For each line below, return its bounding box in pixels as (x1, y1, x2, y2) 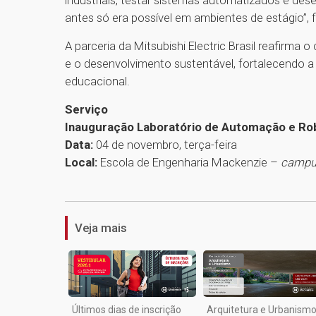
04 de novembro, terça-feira (96, 138, 237, 152)
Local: (65, 155, 97, 170)
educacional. (65, 74, 130, 89)
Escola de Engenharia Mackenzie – (97, 155, 281, 170)
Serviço (65, 102, 108, 117)
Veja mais (75, 221, 127, 236)
